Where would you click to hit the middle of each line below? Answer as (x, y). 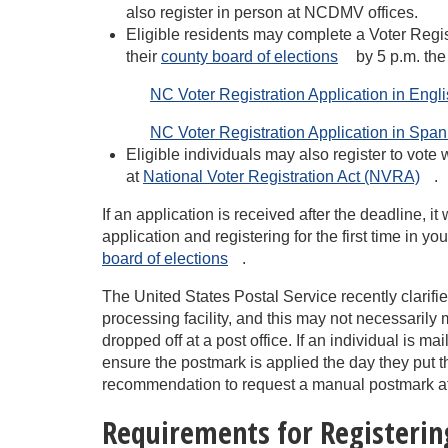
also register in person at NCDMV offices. (272, 12)
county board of (215, 56)
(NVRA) (392, 176)
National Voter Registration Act (251, 176)
